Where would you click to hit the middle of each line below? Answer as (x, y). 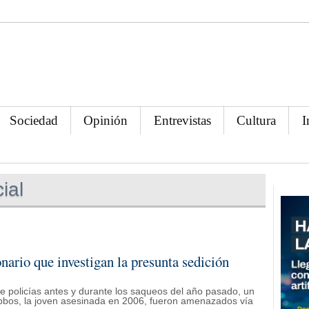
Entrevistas (182, 120)
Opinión (106, 120)
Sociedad (34, 120)
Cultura (257, 120)
